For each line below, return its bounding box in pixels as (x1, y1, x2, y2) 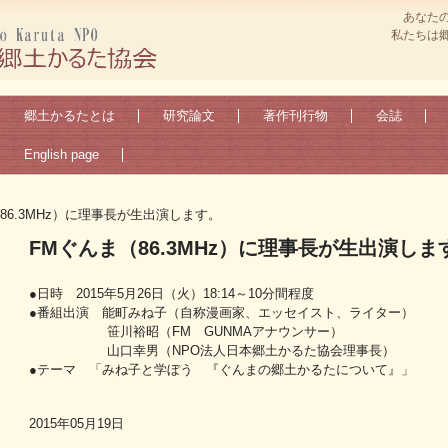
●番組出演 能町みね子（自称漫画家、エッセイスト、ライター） (29, 305, 414, 321)
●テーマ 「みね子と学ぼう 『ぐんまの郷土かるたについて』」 (29, 362, 414, 378)
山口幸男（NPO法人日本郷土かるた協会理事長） (29, 343, 395, 359)
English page (24, 147, 99, 162)
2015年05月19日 (29, 416, 124, 432)
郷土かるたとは (24, 108, 115, 123)
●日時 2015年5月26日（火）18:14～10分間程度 (29, 286, 314, 302)
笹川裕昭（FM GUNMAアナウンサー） (29, 324, 343, 340)
